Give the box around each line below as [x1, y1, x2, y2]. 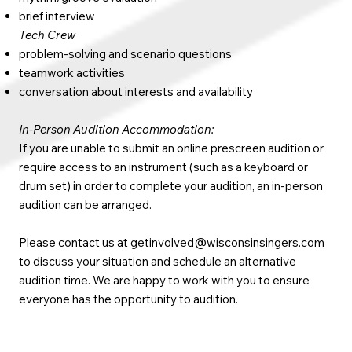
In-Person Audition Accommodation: [18, 122, 214, 137]
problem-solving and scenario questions [18, 46, 232, 61]
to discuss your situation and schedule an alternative [18, 254, 296, 269]
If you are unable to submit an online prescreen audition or [18, 141, 324, 156]
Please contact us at [18, 235, 130, 250]
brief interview [18, 9, 95, 24]
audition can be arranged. [18, 197, 152, 212]
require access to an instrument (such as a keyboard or [18, 159, 308, 174]
